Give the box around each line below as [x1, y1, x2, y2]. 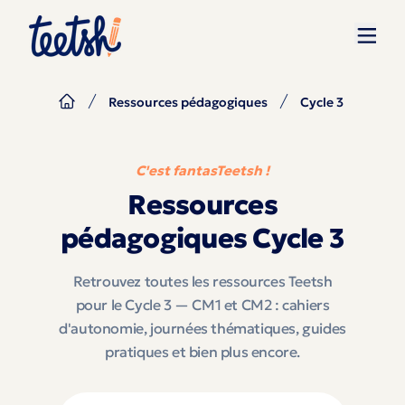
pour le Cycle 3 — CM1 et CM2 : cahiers [75, 296, 330, 314]
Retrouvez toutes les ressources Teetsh [72, 272, 333, 290]
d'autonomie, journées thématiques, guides [59, 319, 346, 337]
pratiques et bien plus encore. [104, 343, 300, 361]
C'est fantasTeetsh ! [136, 162, 269, 179]
